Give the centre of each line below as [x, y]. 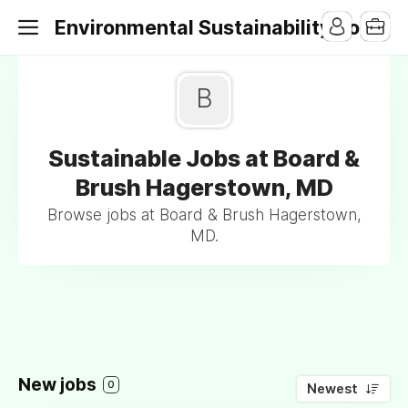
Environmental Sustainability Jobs [219, 27]
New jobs [59, 385]
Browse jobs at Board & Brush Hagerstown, [204, 215]
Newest [332, 389]
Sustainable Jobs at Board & [204, 158]
